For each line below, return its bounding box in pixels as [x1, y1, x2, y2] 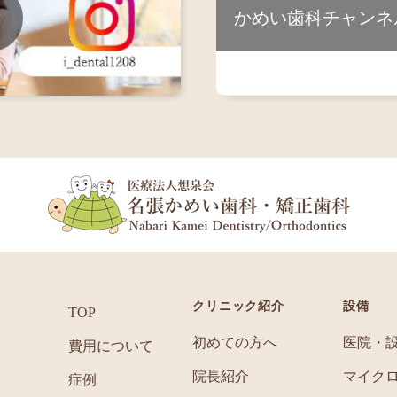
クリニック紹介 [192, 299, 284, 313]
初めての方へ [192, 334, 277, 350]
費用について [68, 338, 153, 354]
